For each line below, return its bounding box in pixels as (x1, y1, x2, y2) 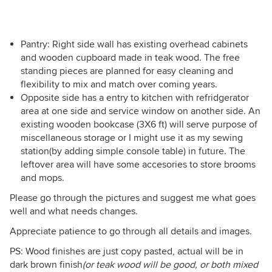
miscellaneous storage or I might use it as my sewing (21, 132, 243, 144)
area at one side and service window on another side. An (21, 105, 260, 118)
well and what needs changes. (10, 205, 138, 218)
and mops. (21, 172, 64, 185)
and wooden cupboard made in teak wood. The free (21, 52, 240, 64)
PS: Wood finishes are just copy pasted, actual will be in (10, 245, 243, 258)
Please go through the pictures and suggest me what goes (10, 192, 256, 205)
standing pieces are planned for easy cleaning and (21, 65, 233, 78)
